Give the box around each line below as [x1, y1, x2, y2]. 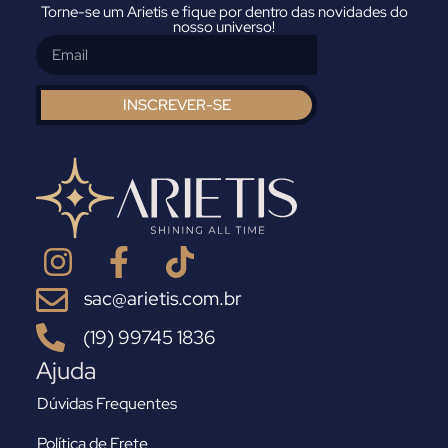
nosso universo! [173, 17, 275, 38]
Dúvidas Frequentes [37, 393, 177, 415]
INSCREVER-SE [122, 94, 231, 115]
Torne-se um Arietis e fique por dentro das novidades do [40, 2, 408, 23]
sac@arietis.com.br [84, 285, 242, 312]
